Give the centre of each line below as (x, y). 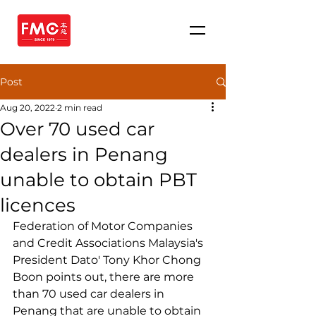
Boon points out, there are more (105, 277)
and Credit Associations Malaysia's (109, 243)
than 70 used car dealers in (90, 294)
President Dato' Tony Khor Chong (108, 260)
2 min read (80, 108)
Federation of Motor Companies (104, 226)
